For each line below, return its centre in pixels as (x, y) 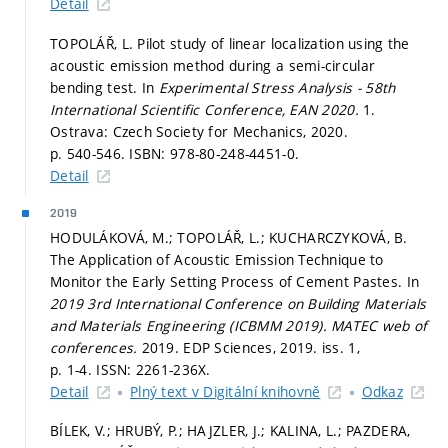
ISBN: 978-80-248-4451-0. (214, 153)
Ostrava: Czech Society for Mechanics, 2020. (199, 131)
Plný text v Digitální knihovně (225, 391)
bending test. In (104, 87)
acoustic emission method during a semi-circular (213, 65)
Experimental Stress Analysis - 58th (277, 87)
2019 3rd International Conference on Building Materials (238, 303)
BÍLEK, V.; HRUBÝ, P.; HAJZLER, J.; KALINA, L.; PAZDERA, (230, 430)
